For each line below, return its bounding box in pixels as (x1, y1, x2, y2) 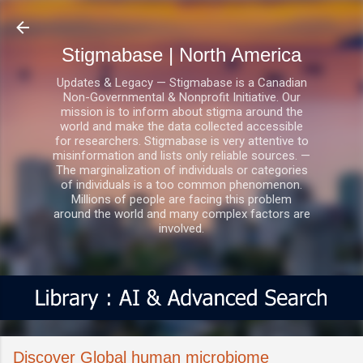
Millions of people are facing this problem (71, 192, 292, 207)
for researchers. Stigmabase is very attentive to (54, 134, 309, 148)
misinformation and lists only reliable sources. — (53, 148, 310, 163)
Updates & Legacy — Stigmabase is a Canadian (56, 75, 307, 90)
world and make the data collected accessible (60, 119, 303, 134)
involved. (159, 221, 204, 236)
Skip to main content (126, 13, 237, 28)
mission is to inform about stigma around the (60, 105, 303, 119)
